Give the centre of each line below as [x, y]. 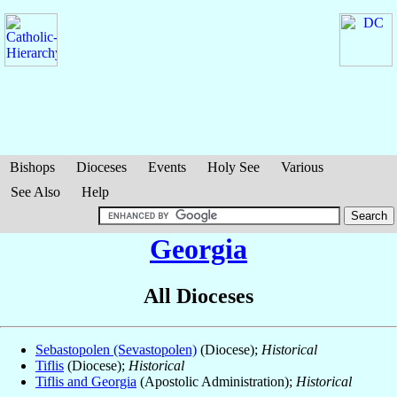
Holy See [234, 167]
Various [302, 167]
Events [167, 167]
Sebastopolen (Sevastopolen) [116, 350]
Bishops [32, 167]
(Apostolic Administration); [216, 382]
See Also [35, 192]
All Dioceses [198, 296]
